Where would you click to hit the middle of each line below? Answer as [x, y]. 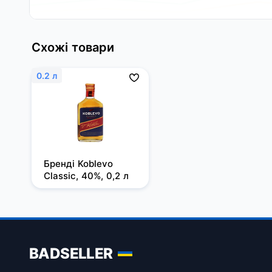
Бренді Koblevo [78, 164]
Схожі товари [73, 47]
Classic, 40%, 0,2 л [86, 176]
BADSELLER [71, 253]
